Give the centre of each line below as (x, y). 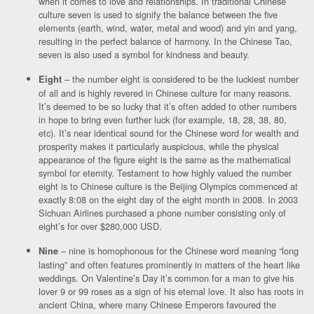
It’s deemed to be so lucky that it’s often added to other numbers (168, 107)
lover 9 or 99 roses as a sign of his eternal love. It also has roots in (171, 292)
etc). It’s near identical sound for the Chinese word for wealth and (169, 133)
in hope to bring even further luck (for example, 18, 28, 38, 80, (163, 120)
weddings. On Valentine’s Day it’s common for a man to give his (166, 278)
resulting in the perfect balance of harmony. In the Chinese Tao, (165, 41)
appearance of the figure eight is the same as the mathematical (165, 160)
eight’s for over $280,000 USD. (100, 226)
